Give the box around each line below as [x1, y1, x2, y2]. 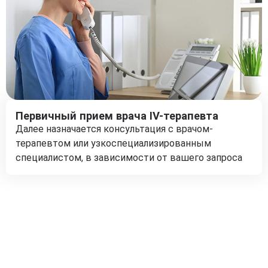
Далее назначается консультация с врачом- [16, 123, 213, 135]
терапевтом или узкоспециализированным [16, 138, 211, 149]
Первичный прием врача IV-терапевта [16, 109, 218, 122]
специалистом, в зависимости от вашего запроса [16, 152, 242, 163]
